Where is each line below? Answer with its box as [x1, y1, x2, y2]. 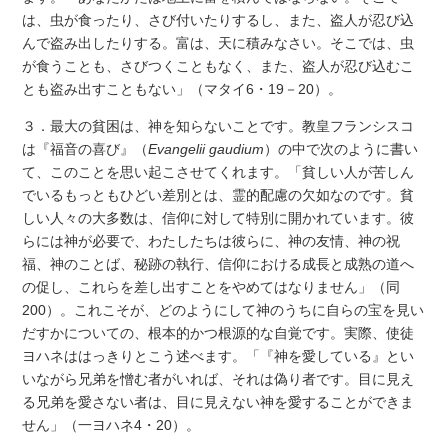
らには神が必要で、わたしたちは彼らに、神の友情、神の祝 [22, 233, 401, 250]
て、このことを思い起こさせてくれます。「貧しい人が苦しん [22, 164, 415, 181]
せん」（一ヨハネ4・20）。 [22, 417, 201, 434]
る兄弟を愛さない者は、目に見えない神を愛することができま [22, 394, 415, 411]
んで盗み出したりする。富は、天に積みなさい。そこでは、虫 [22, 34, 415, 51]
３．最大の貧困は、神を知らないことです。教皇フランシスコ [22, 118, 415, 135]
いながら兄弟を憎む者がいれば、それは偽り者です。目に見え [22, 371, 415, 388]
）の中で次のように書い [264, 141, 419, 158]
